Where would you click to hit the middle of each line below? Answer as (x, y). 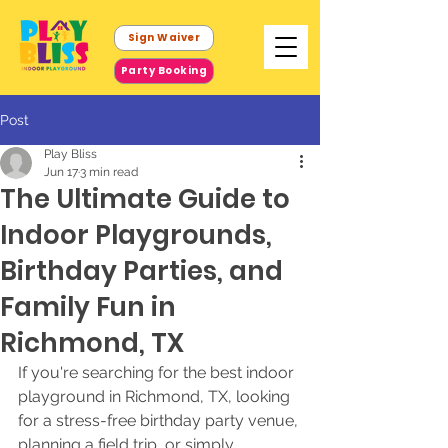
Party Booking (164, 70)
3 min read (109, 172)
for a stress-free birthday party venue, (160, 420)
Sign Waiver (164, 37)
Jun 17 (61, 172)
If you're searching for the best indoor (158, 372)
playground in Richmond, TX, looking (156, 396)
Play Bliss (70, 154)
